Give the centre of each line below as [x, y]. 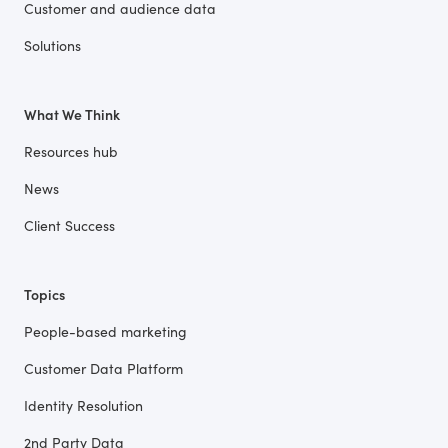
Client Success [69, 225]
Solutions [52, 45]
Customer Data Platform [103, 368]
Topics [44, 294]
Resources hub [71, 151]
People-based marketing [105, 331]
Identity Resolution [83, 405]
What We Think [72, 114]
